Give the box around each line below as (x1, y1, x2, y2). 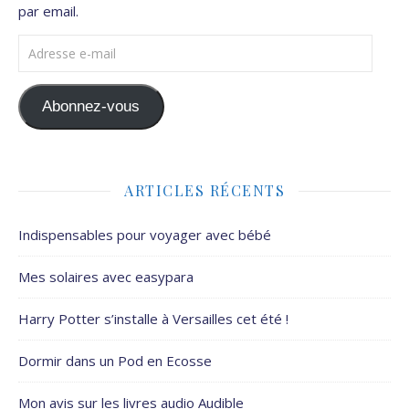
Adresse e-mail (17, 35, 112, 54)
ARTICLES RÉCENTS (124, 181, 285, 201)
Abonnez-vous (42, 97, 141, 115)
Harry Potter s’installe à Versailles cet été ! (18, 309, 288, 329)
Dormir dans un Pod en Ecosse (18, 351, 212, 371)
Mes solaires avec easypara (18, 267, 194, 287)
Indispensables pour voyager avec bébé (18, 225, 271, 245)
